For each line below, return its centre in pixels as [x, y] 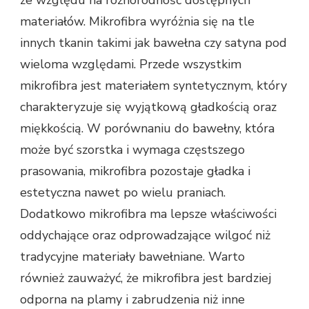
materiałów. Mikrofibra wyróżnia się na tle [137, 21]
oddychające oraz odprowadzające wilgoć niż [145, 235]
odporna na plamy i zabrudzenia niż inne [132, 299]
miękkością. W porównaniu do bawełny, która [147, 128]
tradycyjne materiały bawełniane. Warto [132, 256]
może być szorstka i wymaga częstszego [132, 149]
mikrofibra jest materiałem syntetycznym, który [153, 85]
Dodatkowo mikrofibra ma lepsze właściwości [148, 213]
